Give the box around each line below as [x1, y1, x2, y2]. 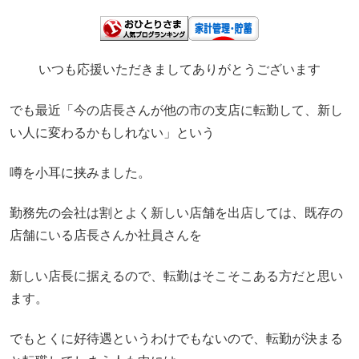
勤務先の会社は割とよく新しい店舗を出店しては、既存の [10, 206, 343, 220]
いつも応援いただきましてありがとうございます [38, 63, 321, 77]
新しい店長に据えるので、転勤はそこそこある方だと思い [10, 268, 343, 283]
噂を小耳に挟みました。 [10, 166, 151, 180]
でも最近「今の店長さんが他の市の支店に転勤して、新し [10, 103, 343, 117]
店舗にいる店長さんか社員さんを [10, 228, 202, 243]
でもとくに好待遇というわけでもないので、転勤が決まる [10, 332, 343, 346]
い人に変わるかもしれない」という [10, 125, 215, 139]
